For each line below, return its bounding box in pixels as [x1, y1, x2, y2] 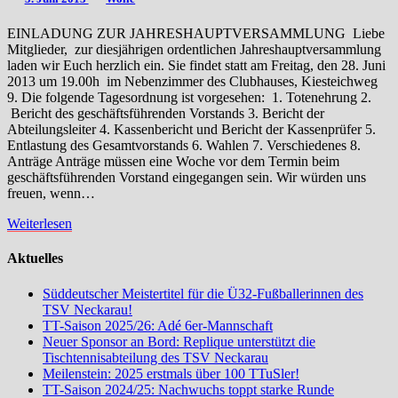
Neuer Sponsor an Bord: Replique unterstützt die [43, 333, 315, 349]
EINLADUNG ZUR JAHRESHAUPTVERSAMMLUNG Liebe [7, 26, 385, 42]
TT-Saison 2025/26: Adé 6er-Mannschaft [43, 317, 273, 333]
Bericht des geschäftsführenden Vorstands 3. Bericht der [7, 106, 324, 122]
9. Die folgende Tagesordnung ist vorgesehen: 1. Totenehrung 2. [7, 90, 371, 106]
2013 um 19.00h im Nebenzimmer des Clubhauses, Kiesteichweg [7, 74, 378, 90]
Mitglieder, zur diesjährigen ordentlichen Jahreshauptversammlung [7, 42, 381, 58]
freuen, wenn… [7, 186, 95, 202]
